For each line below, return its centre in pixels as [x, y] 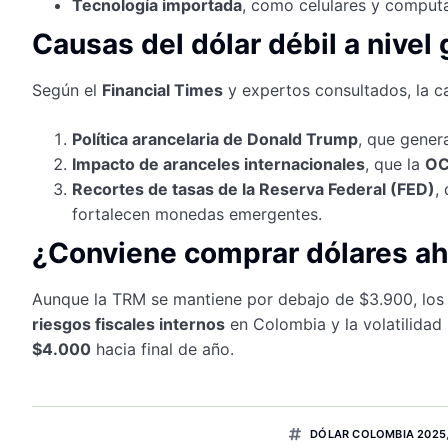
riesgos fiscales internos [128, 323]
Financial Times [162, 89]
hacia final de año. [162, 348]
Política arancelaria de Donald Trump [215, 138]
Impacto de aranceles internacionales [218, 163]
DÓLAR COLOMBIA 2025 [378, 433]
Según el [67, 89]
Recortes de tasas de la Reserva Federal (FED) [253, 188]
